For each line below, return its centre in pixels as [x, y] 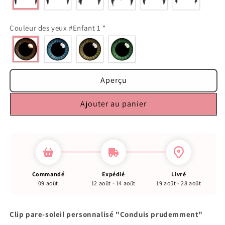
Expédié [114, 174]
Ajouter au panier [114, 104]
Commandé [48, 174]
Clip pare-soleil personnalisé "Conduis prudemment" [106, 214]
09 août [48, 183]
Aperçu [114, 80]
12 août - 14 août [114, 183]
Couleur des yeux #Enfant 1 [56, 28]
